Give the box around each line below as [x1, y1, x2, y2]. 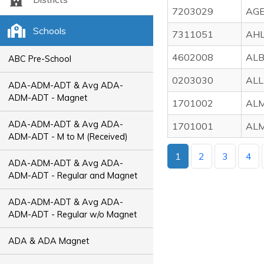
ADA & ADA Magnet [8, 235, 90, 246]
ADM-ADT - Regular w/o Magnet [8, 209, 137, 220]
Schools [32, 25, 66, 37]
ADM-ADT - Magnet [8, 92, 88, 103]
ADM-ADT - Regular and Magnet [8, 170, 138, 181]
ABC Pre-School [8, 53, 72, 64]
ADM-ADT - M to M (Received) [8, 131, 128, 142]
